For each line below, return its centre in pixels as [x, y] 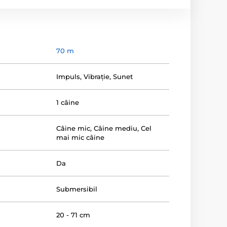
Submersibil [77, 189]
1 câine [68, 102]
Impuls [68, 77]
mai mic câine [81, 137]
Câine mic [73, 128]
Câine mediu [116, 128]
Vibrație [97, 77]
